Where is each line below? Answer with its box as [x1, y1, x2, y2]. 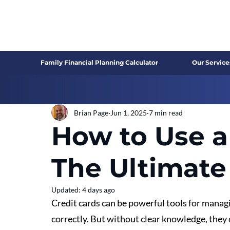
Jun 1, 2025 [110, 108, 147, 117]
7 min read [149, 108, 183, 117]
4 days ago [82, 185, 115, 194]
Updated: [51, 185, 82, 194]
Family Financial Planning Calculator [41, 59, 159, 66]
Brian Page [74, 108, 108, 117]
